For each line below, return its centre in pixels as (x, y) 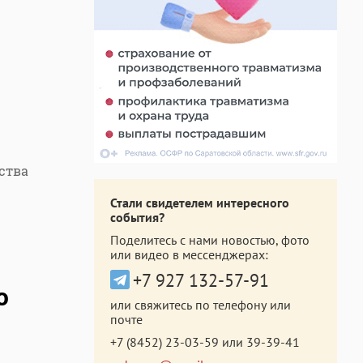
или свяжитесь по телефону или (201, 305)
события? (137, 217)
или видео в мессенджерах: (189, 254)
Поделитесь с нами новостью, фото (210, 240)
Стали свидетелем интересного (200, 203)
